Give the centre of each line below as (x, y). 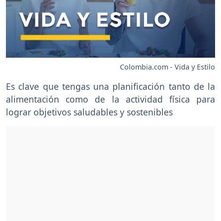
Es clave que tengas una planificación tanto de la (110, 87)
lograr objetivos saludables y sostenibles (89, 112)
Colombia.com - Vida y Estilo (167, 67)
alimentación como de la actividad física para (110, 99)
